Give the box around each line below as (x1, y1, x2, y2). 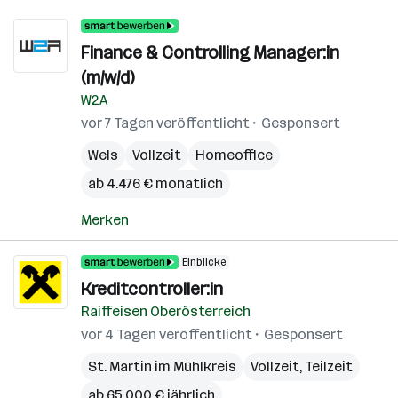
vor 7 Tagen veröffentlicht (81, 115, 250, 131)
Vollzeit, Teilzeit (251, 358, 353, 375)
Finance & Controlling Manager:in (81, 42, 339, 63)
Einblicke (182, 256, 226, 268)
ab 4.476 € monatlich (88, 175, 223, 192)
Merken (81, 211, 129, 228)
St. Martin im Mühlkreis (88, 358, 236, 375)
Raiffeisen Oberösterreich (81, 303, 251, 320)
